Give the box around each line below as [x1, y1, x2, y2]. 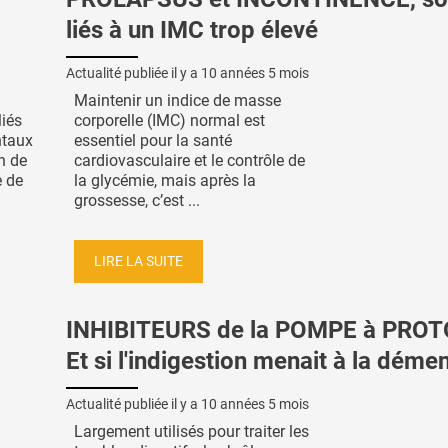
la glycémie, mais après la [74, 170, 256, 190]
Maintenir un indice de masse [74, 90, 281, 110]
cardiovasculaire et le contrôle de [74, 150, 305, 170]
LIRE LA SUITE [94, 252, 183, 270]
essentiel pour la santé [74, 130, 232, 150]
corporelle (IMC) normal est [74, 110, 265, 130]
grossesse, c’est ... [74, 190, 200, 210]
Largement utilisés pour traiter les [74, 422, 309, 442]
